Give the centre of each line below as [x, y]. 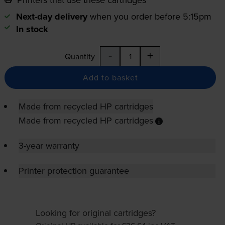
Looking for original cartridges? [95, 213]
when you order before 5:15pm [150, 17]
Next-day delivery [51, 17]
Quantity [80, 57]
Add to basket [110, 78]
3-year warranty [49, 146]
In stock [32, 29]
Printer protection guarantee [74, 171]
